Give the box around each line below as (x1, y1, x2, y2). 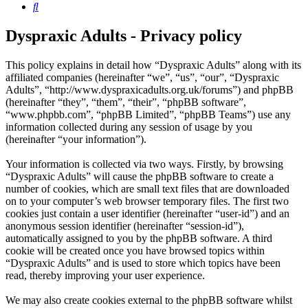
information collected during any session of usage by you (5, 121, 252, 133)
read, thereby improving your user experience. (5, 269, 205, 282)
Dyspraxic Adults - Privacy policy (5, 27, 242, 45)
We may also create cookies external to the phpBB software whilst (5, 294, 292, 307)
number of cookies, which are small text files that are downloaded (5, 183, 289, 195)
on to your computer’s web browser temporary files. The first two (5, 195, 289, 208)
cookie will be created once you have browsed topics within (5, 245, 265, 257)
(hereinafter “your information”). (5, 133, 146, 146)
